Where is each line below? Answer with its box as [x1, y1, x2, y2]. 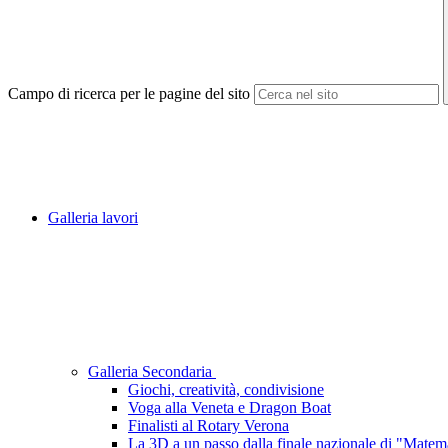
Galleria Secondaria [88, 363, 216, 381]
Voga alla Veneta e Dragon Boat [128, 399, 331, 417]
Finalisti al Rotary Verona [128, 417, 289, 435]
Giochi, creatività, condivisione [128, 381, 324, 399]
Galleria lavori [48, 209, 138, 227]
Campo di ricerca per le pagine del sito [8, 85, 250, 103]
